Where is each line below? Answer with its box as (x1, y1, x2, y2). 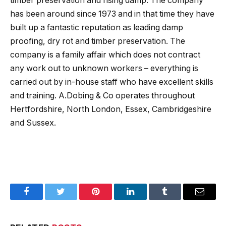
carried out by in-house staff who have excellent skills (10, 77, 213, 87)
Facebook (25, 194, 61, 204)
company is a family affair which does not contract (10, 50, 200, 60)
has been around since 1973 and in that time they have (10, 9, 214, 19)
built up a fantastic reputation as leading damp (10, 23, 183, 33)
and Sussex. (10, 118, 56, 128)
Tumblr (164, 194, 191, 204)
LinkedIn (129, 194, 163, 204)
